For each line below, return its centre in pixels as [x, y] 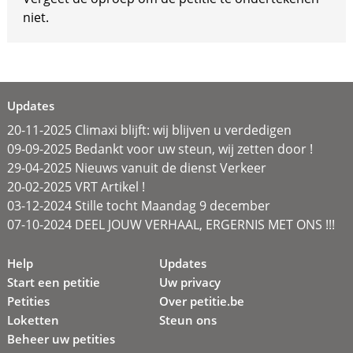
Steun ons [188, 320]
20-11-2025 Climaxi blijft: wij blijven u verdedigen [149, 130]
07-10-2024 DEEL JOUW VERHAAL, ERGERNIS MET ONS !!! [171, 225]
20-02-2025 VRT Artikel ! [76, 187]
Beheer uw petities [61, 339]
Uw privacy [190, 282]
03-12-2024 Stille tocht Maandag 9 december [138, 206]
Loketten [33, 320]
